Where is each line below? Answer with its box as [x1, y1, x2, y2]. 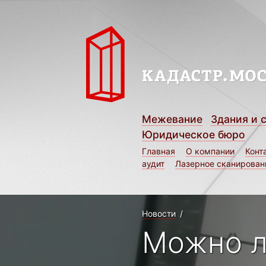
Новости [142, 208, 176, 218]
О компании [186, 145, 235, 156]
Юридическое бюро [142, 128, 245, 141]
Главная [142, 145, 175, 156]
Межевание [142, 113, 202, 125]
